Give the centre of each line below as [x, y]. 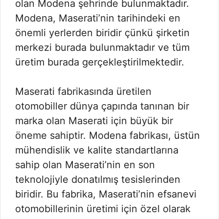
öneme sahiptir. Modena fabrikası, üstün [108, 135]
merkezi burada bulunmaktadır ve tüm [102, 47]
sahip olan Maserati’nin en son [85, 165]
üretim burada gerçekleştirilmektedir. [100, 62]
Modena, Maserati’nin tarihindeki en [98, 18]
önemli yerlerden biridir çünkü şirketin [102, 33]
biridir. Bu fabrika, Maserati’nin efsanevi [106, 194]
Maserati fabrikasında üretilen [83, 91]
